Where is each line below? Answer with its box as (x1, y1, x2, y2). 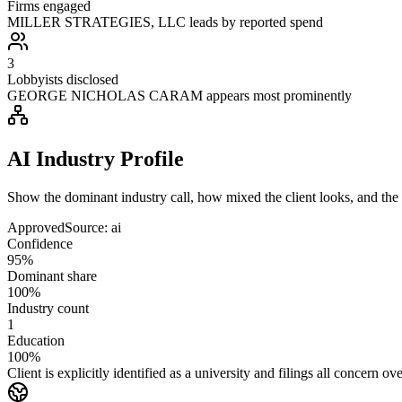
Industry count (7, 300, 89, 316)
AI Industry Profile (7, 146, 184, 170)
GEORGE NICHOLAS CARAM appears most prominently (7, 87, 352, 103)
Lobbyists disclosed (7, 71, 118, 87)
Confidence (7, 235, 73, 251)
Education (7, 332, 65, 348)
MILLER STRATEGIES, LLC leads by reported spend (7, 13, 323, 30)
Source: (65, 219, 111, 235)
